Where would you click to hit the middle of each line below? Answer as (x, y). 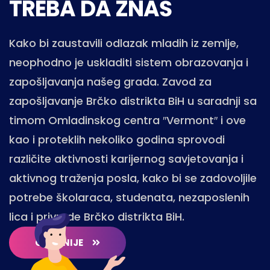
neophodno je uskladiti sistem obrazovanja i (129, 62)
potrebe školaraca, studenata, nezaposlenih (129, 197)
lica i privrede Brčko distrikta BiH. (97, 216)
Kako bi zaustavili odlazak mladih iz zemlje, (124, 43)
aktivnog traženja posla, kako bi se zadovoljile (133, 178)
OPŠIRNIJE (59, 242)
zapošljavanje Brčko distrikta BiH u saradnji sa (133, 101)
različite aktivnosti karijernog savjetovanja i (126, 159)
